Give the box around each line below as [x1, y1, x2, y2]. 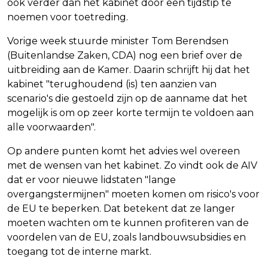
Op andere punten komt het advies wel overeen [7, 145, 240, 157]
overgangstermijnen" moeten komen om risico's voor [7, 188, 260, 200]
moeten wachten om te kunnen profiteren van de [7, 217, 249, 229]
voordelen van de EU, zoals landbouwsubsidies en [7, 231, 246, 243]
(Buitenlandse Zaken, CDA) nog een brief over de [7, 49, 242, 61]
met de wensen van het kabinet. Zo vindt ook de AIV [7, 159, 257, 171]
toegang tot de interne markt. [7, 245, 151, 257]
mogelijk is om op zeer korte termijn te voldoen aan [7, 106, 254, 118]
